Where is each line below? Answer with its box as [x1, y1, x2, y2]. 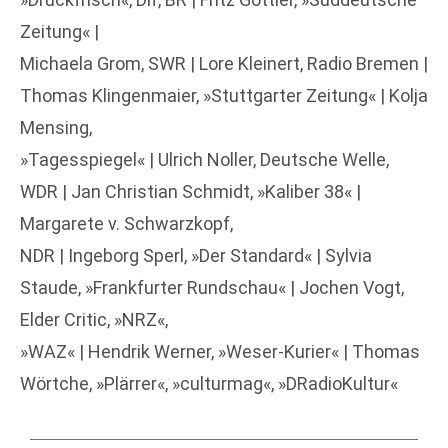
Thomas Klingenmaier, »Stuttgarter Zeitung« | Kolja [20, 84, 428, 106]
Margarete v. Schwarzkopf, [20, 212, 233, 234]
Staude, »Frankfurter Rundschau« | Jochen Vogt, [20, 276, 404, 298]
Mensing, [20, 116, 92, 138]
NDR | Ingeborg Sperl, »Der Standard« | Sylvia [20, 244, 372, 266]
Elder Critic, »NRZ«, [20, 308, 168, 330]
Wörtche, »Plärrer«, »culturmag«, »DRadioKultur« [20, 372, 398, 394]
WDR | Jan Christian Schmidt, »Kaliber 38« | [20, 180, 361, 202]
